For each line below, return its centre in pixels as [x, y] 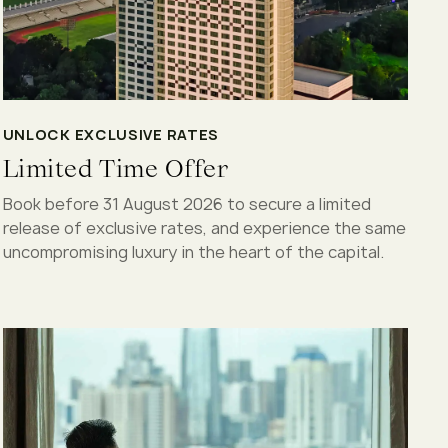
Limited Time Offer [115, 168]
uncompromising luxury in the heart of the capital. [193, 251]
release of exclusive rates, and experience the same [204, 227]
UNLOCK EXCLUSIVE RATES [111, 134]
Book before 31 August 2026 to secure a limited [186, 203]
